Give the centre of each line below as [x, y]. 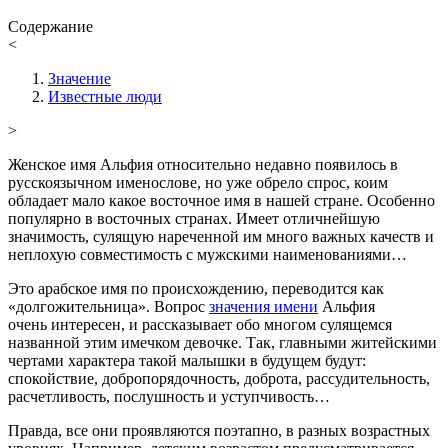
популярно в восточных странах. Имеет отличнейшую [194, 218]
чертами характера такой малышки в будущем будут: [187, 360]
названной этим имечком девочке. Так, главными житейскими [222, 342]
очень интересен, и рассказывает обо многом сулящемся [200, 324]
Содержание [50, 26]
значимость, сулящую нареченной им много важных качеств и [221, 236]
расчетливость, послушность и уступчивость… [169, 396]
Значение [79, 78]
